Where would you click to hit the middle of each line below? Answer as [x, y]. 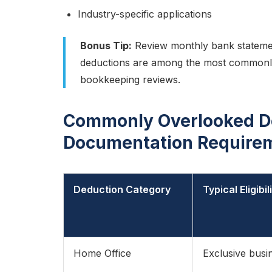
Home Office [102, 253]
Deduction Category [122, 189]
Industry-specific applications [145, 14]
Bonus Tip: [106, 46]
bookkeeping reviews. [130, 80]
